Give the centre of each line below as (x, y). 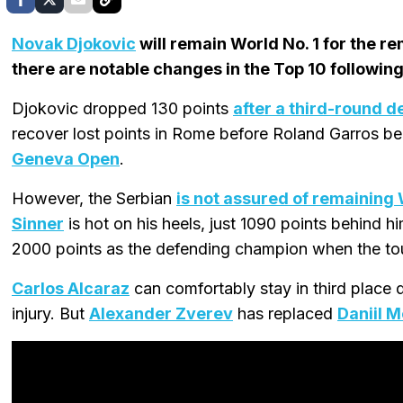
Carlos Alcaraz (71, 288)
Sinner (38, 223)
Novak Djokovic (74, 43)
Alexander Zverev (161, 313)
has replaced (285, 313)
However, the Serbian (94, 198)
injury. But (50, 313)
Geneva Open (66, 158)
